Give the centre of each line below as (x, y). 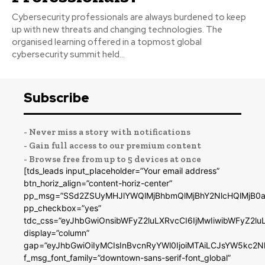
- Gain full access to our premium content (112, 145)
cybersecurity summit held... (68, 54)
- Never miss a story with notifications (107, 132)
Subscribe (56, 98)
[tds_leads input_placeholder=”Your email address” (122, 170)
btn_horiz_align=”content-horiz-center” (98, 183)
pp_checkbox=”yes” (62, 208)
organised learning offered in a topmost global (107, 42)
